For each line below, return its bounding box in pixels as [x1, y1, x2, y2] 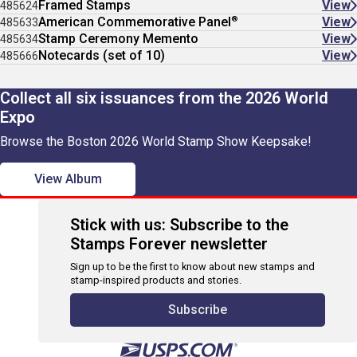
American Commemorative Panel [38, 14, 231, 29]
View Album [33, 171, 102, 186]
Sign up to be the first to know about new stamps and [70, 261, 315, 273]
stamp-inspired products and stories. [70, 274, 241, 286]
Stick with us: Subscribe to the [70, 215, 288, 234]
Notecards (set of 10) [38, 48, 165, 63]
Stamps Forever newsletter [70, 234, 268, 253]
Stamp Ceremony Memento [38, 31, 198, 46]
